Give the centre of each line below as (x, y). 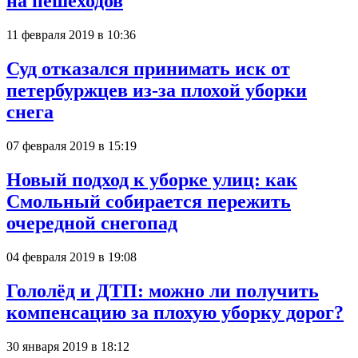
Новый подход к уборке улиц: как (152, 179)
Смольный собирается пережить (149, 201)
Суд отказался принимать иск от (148, 69)
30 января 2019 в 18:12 (68, 346)
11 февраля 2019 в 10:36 (71, 35)
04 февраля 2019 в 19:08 (72, 257)
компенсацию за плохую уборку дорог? (175, 312)
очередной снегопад (92, 223)
